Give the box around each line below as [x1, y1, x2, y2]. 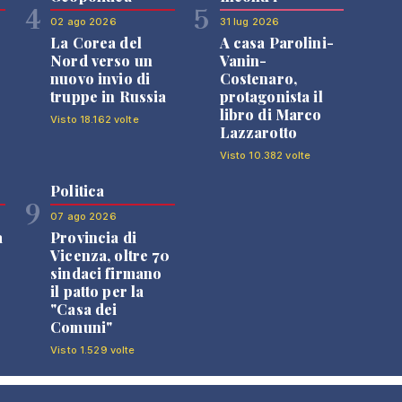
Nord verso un [50, 51, 153, 70]
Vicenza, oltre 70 [50, 246, 170, 265]
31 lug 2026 [219, 15, 280, 28]
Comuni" [50, 318, 113, 336]
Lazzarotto [219, 123, 297, 142]
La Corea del [50, 33, 142, 52]
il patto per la [50, 282, 144, 301]
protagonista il [219, 87, 323, 106]
